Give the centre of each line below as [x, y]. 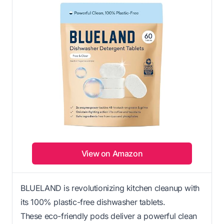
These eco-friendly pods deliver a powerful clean [109, 216]
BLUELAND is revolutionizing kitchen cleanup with [110, 188]
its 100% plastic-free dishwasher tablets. [93, 202]
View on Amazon [112, 154]
